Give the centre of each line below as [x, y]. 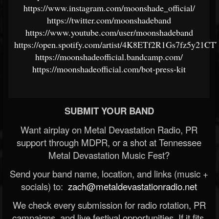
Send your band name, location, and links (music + [109, 174]
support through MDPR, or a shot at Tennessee [109, 142]
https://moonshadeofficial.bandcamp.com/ [109, 57]
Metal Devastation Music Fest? [109, 155]
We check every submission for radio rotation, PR [109, 205]
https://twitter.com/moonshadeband [109, 20]
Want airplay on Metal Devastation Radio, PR [109, 130]
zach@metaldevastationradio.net [131, 186]
